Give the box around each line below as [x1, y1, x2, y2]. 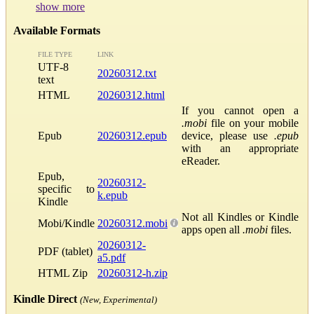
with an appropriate [182, 142, 299, 154]
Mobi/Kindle [38, 217, 95, 229]
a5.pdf [97, 251, 125, 264]
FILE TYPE [38, 50, 72, 58]
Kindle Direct [13, 292, 77, 305]
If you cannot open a [182, 104, 299, 116]
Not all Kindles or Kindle [182, 210, 299, 223]
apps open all [182, 223, 243, 235]
